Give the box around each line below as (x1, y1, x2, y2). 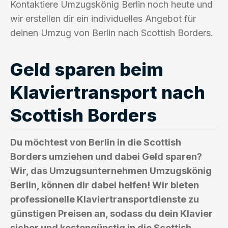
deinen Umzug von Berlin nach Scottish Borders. (10, 27, 213, 38)
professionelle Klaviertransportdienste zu (10, 193, 199, 205)
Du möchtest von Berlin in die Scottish (10, 136, 181, 148)
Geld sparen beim (10, 58, 163, 80)
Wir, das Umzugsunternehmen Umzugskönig (10, 165, 212, 176)
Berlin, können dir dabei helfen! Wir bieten (10, 179, 199, 190)
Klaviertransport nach (10, 81, 205, 103)
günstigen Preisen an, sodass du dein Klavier (10, 208, 213, 219)
